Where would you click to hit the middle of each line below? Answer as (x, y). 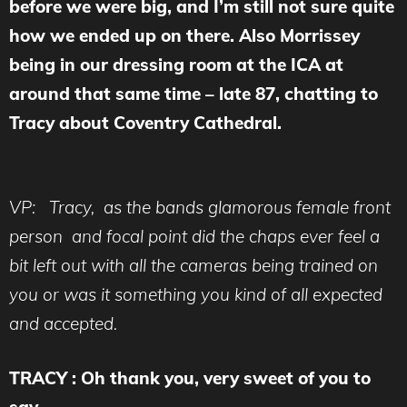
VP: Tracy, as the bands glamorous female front (200, 207)
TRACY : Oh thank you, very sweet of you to (190, 378)
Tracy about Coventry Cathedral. (145, 123)
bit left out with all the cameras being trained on (194, 265)
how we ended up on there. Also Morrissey (184, 36)
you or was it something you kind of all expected (196, 294)
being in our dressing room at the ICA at (176, 65)
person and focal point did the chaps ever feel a (194, 236)
